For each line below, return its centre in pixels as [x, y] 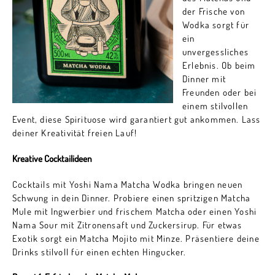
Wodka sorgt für [216, 25]
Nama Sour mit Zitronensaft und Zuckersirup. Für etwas [127, 225]
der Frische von [214, 11]
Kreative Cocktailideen [52, 158]
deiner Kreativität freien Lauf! [75, 133]
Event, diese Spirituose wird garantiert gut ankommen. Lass [137, 119]
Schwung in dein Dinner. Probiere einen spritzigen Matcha [132, 198]
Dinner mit [204, 79]
